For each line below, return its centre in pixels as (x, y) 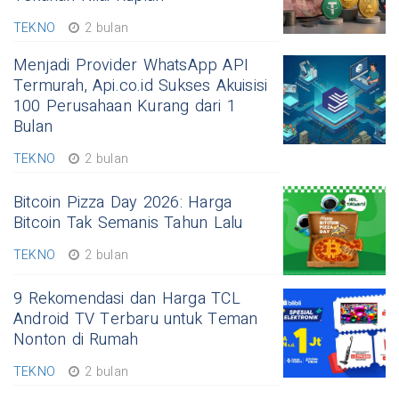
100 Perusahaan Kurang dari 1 (125, 107)
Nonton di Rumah (76, 340)
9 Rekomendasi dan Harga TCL (127, 299)
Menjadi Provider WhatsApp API (131, 66)
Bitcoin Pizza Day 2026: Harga (123, 203)
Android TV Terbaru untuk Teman (136, 320)
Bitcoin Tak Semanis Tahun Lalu (128, 224)
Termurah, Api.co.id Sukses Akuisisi (141, 86)
